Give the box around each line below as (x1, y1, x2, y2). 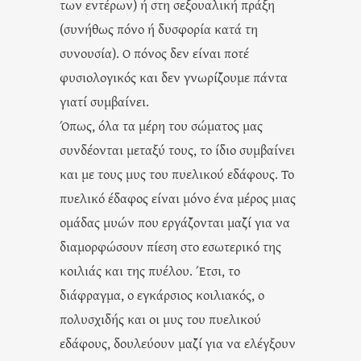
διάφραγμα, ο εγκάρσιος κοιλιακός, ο (60, 284, 264, 304)
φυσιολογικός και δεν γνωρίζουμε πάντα (60, 67, 288, 86)
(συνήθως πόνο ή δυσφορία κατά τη (60, 19, 258, 38)
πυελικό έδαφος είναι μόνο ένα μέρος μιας (60, 188, 296, 207)
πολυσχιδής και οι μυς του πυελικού (60, 309, 261, 328)
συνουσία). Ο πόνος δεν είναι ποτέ (60, 43, 249, 62)
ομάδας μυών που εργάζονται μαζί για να (60, 212, 290, 231)
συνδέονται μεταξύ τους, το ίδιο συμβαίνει (60, 139, 295, 159)
